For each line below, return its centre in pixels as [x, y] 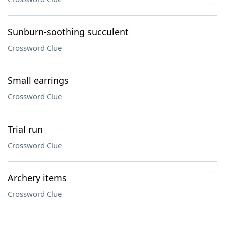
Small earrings [38, 80]
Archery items [37, 178]
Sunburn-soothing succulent [68, 32]
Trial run [25, 129]
